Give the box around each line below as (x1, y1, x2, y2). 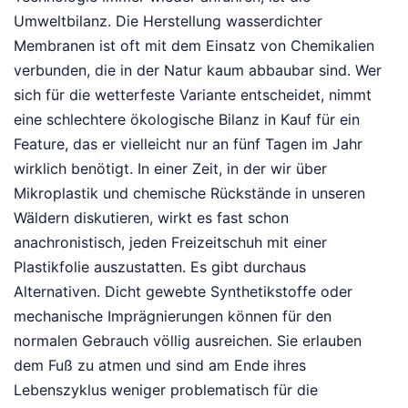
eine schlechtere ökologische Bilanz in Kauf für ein (14, 109, 360, 128)
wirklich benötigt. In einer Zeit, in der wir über (14, 158, 327, 178)
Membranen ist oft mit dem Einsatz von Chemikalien (14, 36, 374, 55)
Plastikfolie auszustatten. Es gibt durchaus (14, 257, 306, 276)
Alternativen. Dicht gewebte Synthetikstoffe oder (14, 281, 352, 301)
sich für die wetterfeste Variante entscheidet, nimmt (14, 85, 372, 104)
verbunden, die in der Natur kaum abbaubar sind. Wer (14, 60, 382, 79)
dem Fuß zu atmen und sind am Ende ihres (14, 355, 306, 374)
